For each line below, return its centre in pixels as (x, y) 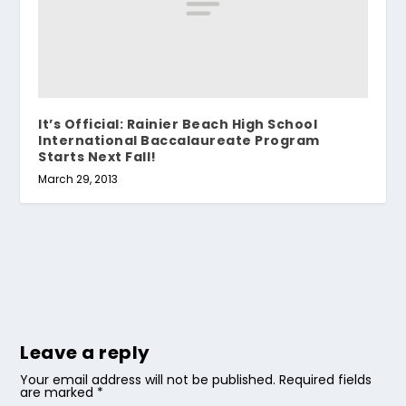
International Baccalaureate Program (179, 141)
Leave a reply (85, 353)
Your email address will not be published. (148, 380)
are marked (59, 393)
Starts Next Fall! (97, 157)
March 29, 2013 (78, 179)
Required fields (326, 380)
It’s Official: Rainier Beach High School (178, 125)
